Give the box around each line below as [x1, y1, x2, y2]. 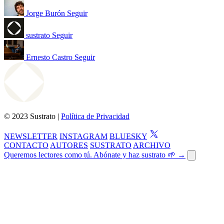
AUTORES [50, 140, 88, 149]
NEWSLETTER [4, 131, 57, 140]
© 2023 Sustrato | [4, 111, 61, 120]
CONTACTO [4, 140, 48, 149]
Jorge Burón [26, 8, 65, 17]
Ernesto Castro [26, 52, 72, 61]
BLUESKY [109, 131, 147, 140]
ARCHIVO [133, 140, 170, 149]
